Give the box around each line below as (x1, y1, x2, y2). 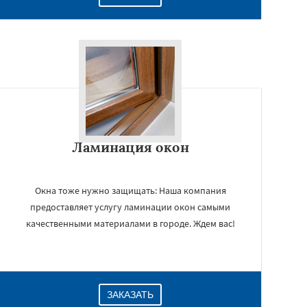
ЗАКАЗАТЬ (107, 289, 153, 300)
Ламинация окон (71, 138, 189, 156)
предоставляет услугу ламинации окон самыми (30, 201, 230, 213)
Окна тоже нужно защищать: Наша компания (34, 184, 226, 197)
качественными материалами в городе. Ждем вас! (25, 217, 235, 230)
